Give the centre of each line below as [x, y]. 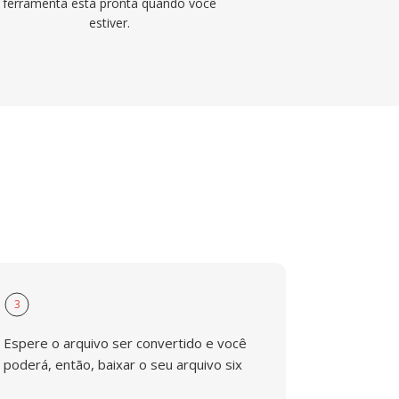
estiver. [109, 23]
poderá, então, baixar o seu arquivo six [123, 364]
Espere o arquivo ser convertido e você [126, 343]
